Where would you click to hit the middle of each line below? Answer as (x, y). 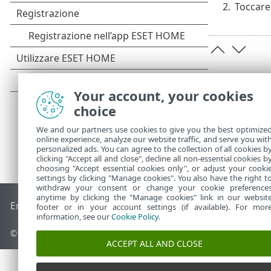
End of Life (35, 205)
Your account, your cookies (164, 96)
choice (95, 111)
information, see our (74, 217)
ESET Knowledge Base (109, 205)
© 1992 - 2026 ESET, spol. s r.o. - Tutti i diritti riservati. (117, 233)
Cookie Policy (135, 217)
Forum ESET (186, 205)
